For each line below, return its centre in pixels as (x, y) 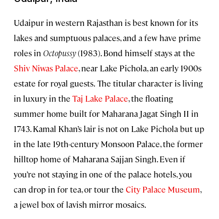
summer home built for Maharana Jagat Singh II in (106, 113)
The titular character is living (150, 83)
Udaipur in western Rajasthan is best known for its (106, 22)
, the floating (151, 98)
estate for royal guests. (55, 83)
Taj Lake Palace (100, 98)
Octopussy (59, 53)
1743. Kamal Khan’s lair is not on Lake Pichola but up (109, 128)
